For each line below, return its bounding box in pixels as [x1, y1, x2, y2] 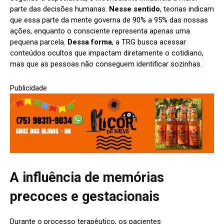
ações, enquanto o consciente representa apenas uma [10, 26, 190, 35]
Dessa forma [67, 37, 112, 46]
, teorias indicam [160, 4, 214, 13]
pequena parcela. [10, 37, 67, 46]
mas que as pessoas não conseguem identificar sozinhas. [10, 59, 202, 68]
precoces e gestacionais [10, 188, 159, 204]
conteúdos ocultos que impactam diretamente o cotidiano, [10, 48, 203, 57]
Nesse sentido [109, 4, 160, 13]
